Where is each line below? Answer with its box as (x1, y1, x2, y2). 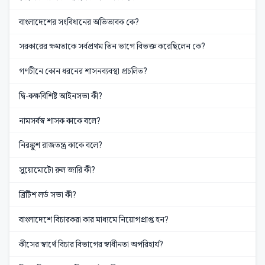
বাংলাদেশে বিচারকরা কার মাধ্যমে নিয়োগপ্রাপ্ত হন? (19, 214, 169, 224)
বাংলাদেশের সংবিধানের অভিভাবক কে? (19, 17, 139, 27)
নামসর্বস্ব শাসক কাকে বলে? (19, 115, 101, 125)
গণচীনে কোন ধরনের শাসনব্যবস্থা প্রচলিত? (19, 66, 147, 76)
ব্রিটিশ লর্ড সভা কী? (19, 190, 76, 200)
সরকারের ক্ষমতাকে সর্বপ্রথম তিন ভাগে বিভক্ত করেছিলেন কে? (19, 41, 205, 51)
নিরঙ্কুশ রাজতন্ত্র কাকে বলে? (19, 140, 102, 150)
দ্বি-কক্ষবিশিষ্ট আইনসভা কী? (19, 91, 102, 101)
